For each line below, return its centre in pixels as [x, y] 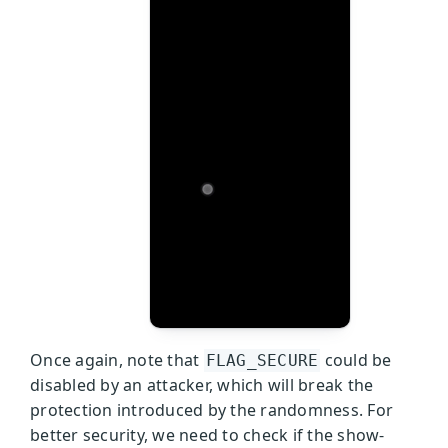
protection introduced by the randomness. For [211, 409]
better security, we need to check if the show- [207, 434]
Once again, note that [117, 359]
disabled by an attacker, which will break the [202, 384]
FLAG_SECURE [262, 360]
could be [356, 359]
